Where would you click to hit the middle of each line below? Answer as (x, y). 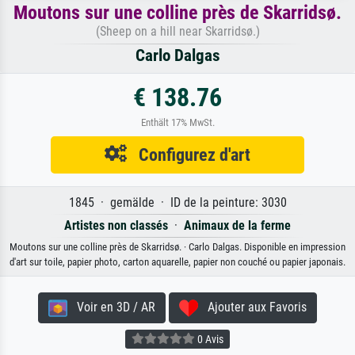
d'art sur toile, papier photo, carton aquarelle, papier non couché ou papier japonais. (177, 261)
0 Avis (209, 339)
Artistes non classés (116, 225)
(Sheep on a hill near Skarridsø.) (177, 31)
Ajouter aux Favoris (252, 307)
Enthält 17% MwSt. (177, 122)
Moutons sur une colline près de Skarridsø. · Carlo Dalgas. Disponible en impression (177, 246)
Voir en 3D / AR (111, 307)
